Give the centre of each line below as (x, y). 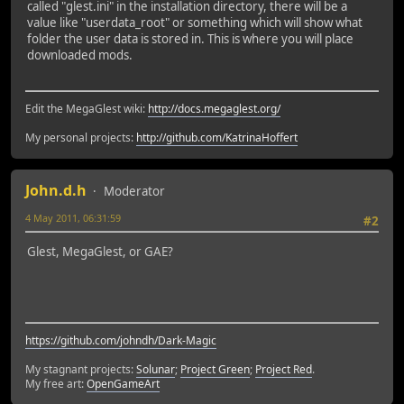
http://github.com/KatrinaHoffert (217, 137)
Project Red (284, 369)
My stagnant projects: (81, 369)
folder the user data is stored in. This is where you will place (190, 39)
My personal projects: (81, 137)
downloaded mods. (80, 55)
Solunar (156, 369)
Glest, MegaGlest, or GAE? (100, 252)
